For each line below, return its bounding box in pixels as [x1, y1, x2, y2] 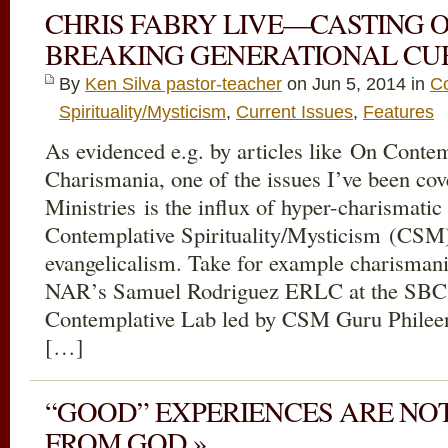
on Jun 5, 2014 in [282, 74, 430, 94]
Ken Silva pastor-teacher [85, 74, 282, 94]
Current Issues [236, 102, 353, 122]
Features [363, 102, 434, 122]
